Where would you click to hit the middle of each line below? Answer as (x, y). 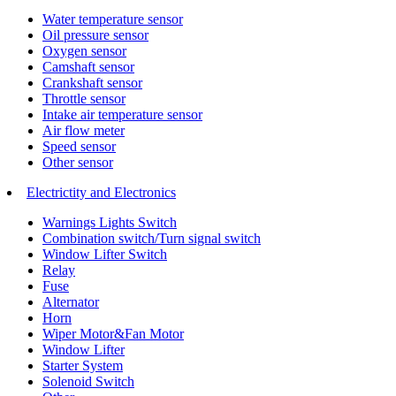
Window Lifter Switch (105, 254)
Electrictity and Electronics (101, 192)
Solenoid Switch (88, 381)
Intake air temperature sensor (122, 114)
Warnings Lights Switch (110, 222)
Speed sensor (79, 146)
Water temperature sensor (113, 19)
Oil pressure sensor (95, 34)
